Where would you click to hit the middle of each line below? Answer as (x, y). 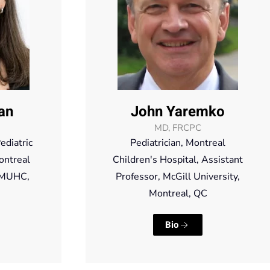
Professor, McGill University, (178, 177)
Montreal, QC (178, 194)
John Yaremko (178, 112)
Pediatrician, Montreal (178, 143)
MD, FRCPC (178, 128)
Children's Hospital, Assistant (178, 160)
